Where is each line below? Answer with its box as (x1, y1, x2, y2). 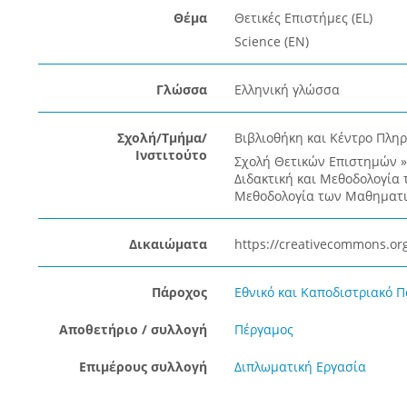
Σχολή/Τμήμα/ (116, 129, 207, 146)
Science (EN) (233, 33, 309, 50)
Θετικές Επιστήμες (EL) (233, 9, 372, 26)
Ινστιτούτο (134, 146, 207, 164)
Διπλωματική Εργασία (233, 358, 366, 375)
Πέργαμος (233, 321, 293, 338)
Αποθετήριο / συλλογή (58, 321, 207, 338)
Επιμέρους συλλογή (78, 358, 207, 375)
